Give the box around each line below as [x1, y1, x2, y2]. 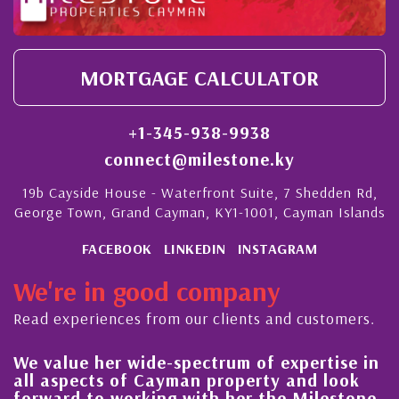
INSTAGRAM [237, 239, 318, 257]
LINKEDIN [163, 239, 226, 257]
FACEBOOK [81, 239, 152, 257]
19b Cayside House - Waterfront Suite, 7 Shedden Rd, [21, 183, 378, 201]
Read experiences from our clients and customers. [13, 307, 375, 329]
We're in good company [13, 273, 280, 308]
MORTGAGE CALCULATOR [80, 63, 319, 91]
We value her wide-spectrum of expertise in [13, 350, 379, 373]
